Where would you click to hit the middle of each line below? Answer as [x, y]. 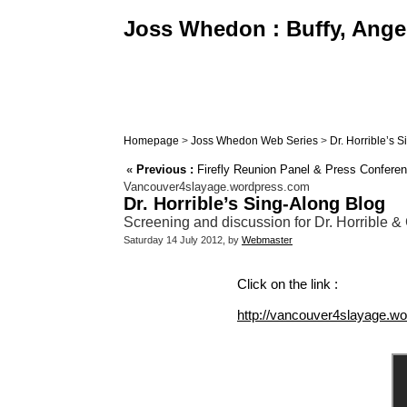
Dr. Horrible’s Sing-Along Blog [254, 204]
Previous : [165, 170]
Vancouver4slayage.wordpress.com [217, 187]
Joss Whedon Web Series [254, 141]
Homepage [151, 141]
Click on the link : [288, 284]
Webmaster [267, 240]
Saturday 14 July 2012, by [183, 240]
